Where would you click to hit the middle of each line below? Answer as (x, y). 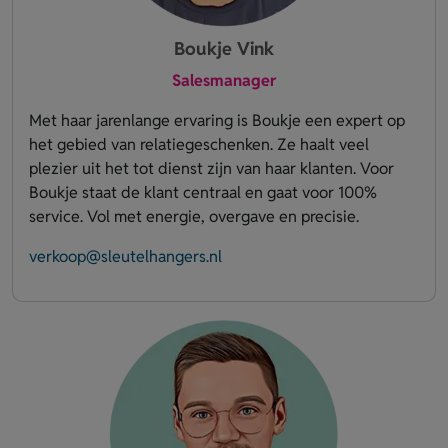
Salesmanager (224, 80)
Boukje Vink (224, 48)
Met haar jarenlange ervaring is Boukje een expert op (217, 120)
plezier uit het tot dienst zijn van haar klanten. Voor (211, 168)
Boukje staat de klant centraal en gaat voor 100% (203, 192)
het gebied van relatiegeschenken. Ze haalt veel (199, 144)
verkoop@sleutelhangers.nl (125, 256)
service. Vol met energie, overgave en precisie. (194, 216)
